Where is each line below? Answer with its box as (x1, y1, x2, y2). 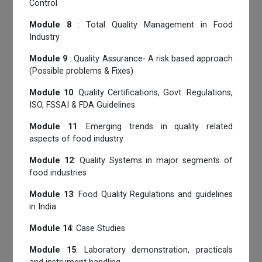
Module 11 (29, 121, 77, 132)
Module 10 (29, 87, 74, 98)
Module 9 (29, 53, 68, 64)
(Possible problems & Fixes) (29, 65, 134, 76)
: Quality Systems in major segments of (74, 155, 233, 166)
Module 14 (29, 223, 73, 233)
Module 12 (29, 155, 74, 166)
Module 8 (29, 19, 72, 30)
